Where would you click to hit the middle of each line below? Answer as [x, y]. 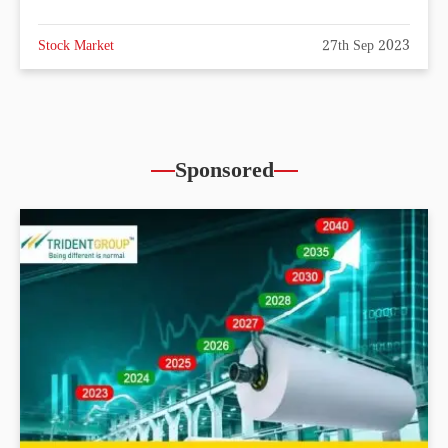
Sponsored [224, 173]
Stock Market [76, 47]
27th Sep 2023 [366, 47]
